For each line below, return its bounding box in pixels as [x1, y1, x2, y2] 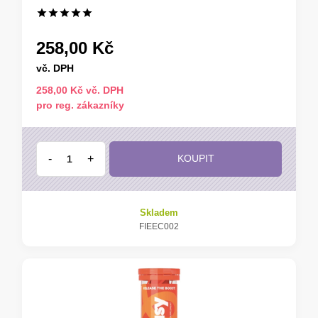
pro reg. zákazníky [36, 99, 124, 111]
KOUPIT [177, 153, 214, 164]
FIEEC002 [139, 221, 179, 231]
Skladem [140, 207, 178, 218]
